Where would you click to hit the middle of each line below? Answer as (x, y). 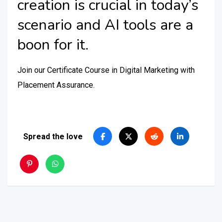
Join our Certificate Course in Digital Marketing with (106, 70)
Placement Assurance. (57, 85)
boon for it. (55, 45)
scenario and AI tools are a (105, 25)
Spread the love (53, 136)
